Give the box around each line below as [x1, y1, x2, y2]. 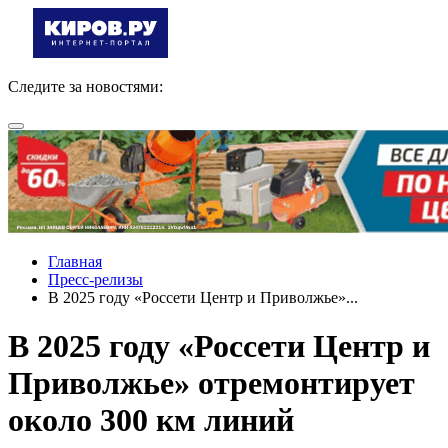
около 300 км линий [8, 402, 294, 439]
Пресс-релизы [48, 271, 143, 288]
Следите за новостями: [8, 78, 163, 95]
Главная [48, 253, 102, 270]
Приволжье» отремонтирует [8, 365, 415, 402]
